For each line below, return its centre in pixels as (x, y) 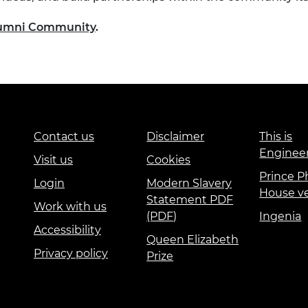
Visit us (53, 160)
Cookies (169, 160)
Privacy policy (71, 254)
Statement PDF (190, 200)
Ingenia (280, 217)
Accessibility (67, 230)
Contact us (64, 137)
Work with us (70, 207)
